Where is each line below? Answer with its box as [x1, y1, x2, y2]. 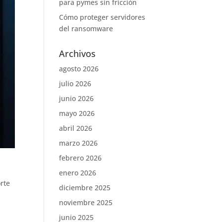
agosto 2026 [59, 64, 99, 73]
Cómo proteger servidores [59, 12, 146, 22]
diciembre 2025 [59, 183, 111, 192]
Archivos [59, 48, 96, 59]
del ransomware [59, 24, 113, 33]
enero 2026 [59, 168, 97, 177]
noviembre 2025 [59, 198, 113, 207]
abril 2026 [59, 123, 93, 133]
